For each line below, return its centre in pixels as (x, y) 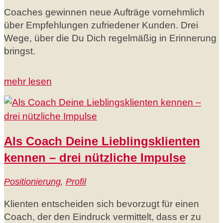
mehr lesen (28, 81)
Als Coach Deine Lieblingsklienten (102, 141)
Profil (76, 182)
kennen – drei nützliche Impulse (95, 158)
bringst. (20, 51)
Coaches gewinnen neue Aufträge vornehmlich (104, 12)
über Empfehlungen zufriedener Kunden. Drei (101, 25)
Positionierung (32, 182)
